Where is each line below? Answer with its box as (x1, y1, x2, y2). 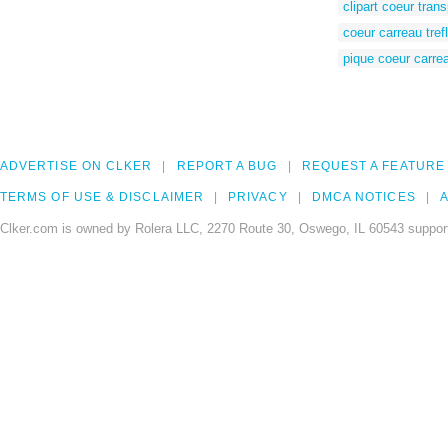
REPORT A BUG (176, 159, 278, 174)
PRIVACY (228, 190, 288, 205)
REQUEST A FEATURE (301, 159, 445, 174)
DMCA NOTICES (311, 190, 416, 205)
